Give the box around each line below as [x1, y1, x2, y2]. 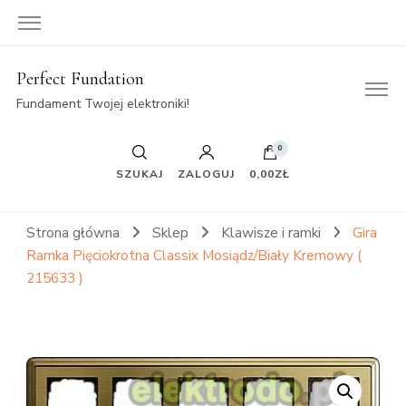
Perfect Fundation [15, 68, 144, 90]
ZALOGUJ [178, 167, 235, 181]
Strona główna [26, 223, 120, 242]
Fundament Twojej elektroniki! [15, 95, 189, 112]
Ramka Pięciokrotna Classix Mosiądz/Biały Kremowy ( [26, 246, 362, 265]
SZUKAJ [115, 167, 163, 181]
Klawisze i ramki [220, 223, 324, 242]
